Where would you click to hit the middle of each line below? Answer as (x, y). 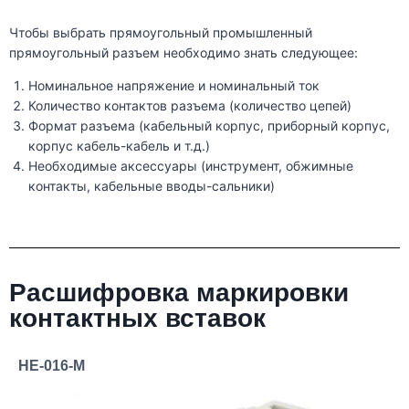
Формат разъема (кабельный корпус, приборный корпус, (209, 126)
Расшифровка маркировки (179, 293)
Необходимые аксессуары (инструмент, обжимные (191, 166)
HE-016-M (52, 366)
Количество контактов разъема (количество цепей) (190, 106)
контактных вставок (137, 319)
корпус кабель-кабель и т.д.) (119, 146)
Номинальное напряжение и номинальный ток (174, 86)
